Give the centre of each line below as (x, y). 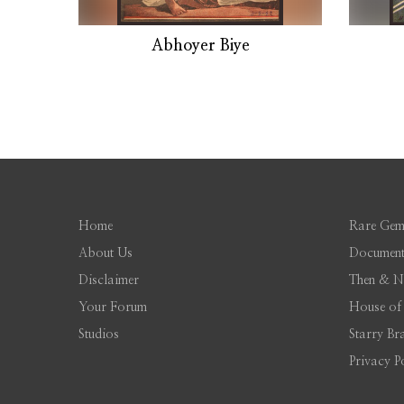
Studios (99, 335)
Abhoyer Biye (200, 46)
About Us (106, 254)
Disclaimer (109, 281)
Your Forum (113, 308)
